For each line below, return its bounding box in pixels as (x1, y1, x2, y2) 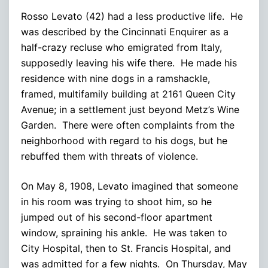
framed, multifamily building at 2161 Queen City (21, 87, 236, 100)
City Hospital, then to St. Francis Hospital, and (21, 242, 231, 254)
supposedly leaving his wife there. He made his (21, 56, 237, 69)
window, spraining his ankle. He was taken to (21, 226, 227, 239)
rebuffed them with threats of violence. (21, 150, 198, 162)
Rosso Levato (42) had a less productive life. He (21, 10, 243, 22)
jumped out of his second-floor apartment (21, 211, 212, 223)
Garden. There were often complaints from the (21, 118, 234, 131)
